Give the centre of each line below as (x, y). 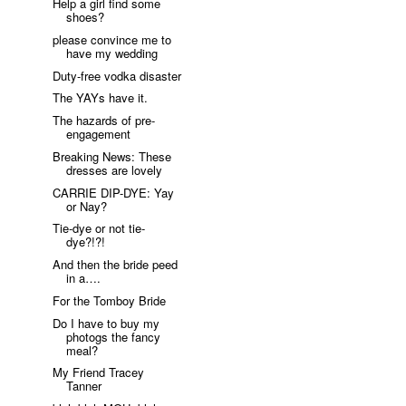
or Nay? (87, 206)
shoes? (86, 17)
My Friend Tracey (99, 372)
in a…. (84, 278)
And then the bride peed (116, 265)
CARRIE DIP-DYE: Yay (114, 192)
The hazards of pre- (104, 121)
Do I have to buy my (106, 323)
